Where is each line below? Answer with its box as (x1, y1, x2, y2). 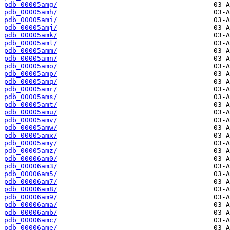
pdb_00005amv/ (4, 116, 57, 124)
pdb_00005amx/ (4, 131, 57, 140)
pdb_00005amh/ (4, 8, 57, 16)
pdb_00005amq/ (4, 78, 57, 86)
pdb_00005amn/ (4, 54, 57, 63)
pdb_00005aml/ (4, 39, 57, 47)
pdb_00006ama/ (4, 201, 57, 209)
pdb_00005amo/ (4, 62, 57, 70)
